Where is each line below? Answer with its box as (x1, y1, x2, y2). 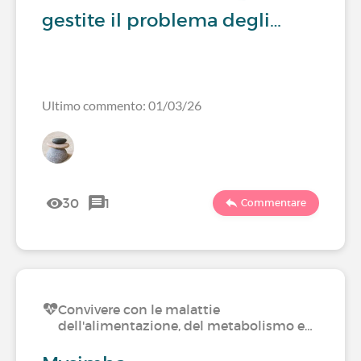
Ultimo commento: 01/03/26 (42, 98, 201, 113)
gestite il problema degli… (42, 9, 281, 31)
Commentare (241, 197, 306, 209)
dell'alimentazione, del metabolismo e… (58, 317, 313, 334)
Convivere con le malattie (58, 301, 220, 317)
